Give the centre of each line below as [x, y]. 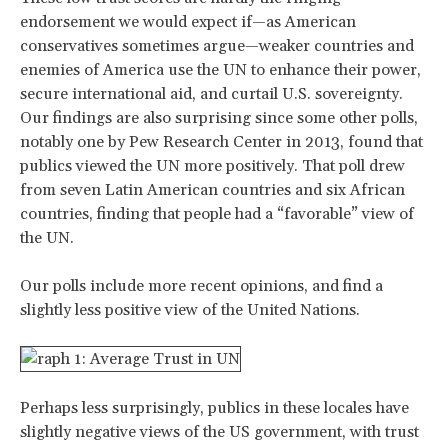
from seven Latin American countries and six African [212, 190]
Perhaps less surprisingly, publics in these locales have [214, 408]
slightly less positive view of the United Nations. [190, 310]
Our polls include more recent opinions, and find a [201, 286]
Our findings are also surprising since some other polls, [219, 118]
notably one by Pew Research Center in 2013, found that [221, 142]
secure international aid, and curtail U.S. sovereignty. [211, 94]
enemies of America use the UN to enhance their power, [220, 70]
